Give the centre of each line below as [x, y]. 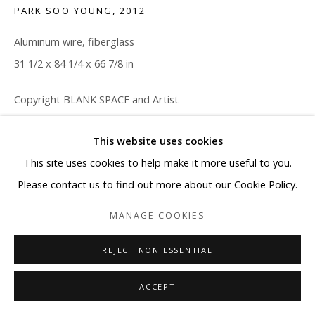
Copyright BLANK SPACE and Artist [96, 100]
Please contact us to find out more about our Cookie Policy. [157, 185]
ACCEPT [157, 287]
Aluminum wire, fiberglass [74, 42]
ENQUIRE [38, 136]
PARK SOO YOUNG [64, 11]
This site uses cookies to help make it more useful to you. [157, 163]
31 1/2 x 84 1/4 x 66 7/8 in [74, 64]
